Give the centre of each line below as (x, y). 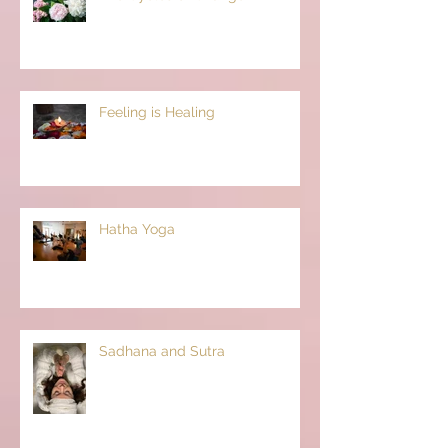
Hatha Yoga (137, 228)
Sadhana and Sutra (162, 350)
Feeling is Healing (157, 111)
